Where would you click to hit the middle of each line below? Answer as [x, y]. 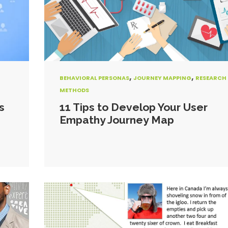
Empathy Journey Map [117, 120]
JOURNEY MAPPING [162, 78]
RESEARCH [211, 78]
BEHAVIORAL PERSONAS [94, 78]
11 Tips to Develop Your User [133, 107]
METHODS [74, 90]
